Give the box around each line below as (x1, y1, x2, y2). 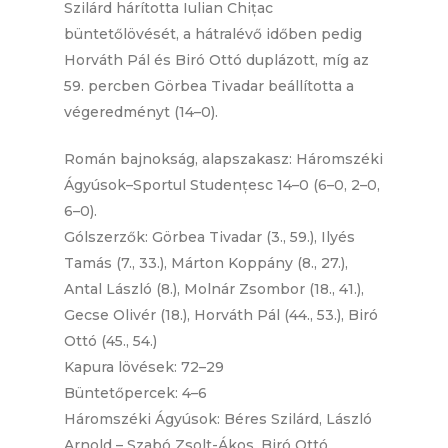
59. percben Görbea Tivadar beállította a (64, 77, 355, 96)
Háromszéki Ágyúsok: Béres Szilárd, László (64, 410, 373, 429)
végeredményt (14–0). (64, 103, 219, 122)
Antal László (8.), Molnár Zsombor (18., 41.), (64, 280, 365, 299)
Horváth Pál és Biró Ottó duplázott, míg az (64, 51, 370, 70)
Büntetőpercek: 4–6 (64, 384, 208, 403)
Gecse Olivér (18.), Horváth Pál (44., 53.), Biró (64, 306, 379, 325)
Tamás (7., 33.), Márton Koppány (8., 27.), (64, 254, 349, 273)
